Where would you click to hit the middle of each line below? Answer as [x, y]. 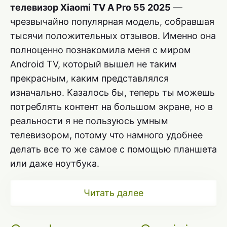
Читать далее [113, 193]
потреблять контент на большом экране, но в [111, 106]
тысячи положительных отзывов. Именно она [113, 35]
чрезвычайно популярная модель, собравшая [112, 21]
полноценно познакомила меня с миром [101, 50]
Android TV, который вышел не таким [93, 64]
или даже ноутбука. [55, 163]
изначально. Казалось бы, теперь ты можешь [112, 92]
